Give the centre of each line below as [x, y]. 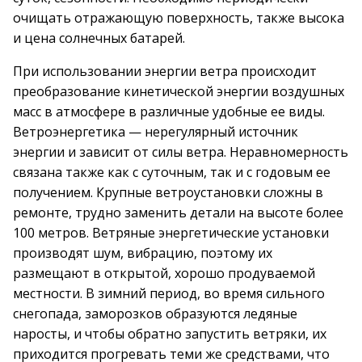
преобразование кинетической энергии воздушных [179, 91]
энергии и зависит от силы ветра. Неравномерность [181, 152]
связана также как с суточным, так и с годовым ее [172, 172]
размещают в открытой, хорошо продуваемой [164, 273]
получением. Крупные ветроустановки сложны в [168, 192]
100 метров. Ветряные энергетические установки [171, 233]
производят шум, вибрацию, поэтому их [143, 253]
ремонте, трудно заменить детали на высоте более [178, 213]
